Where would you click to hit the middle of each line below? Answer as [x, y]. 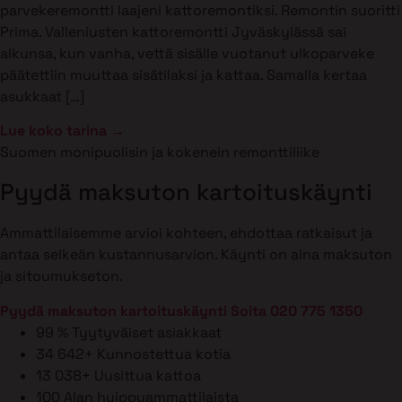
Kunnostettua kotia [164, 354]
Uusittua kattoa [148, 375]
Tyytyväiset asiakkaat [147, 332]
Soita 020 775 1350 [297, 310]
